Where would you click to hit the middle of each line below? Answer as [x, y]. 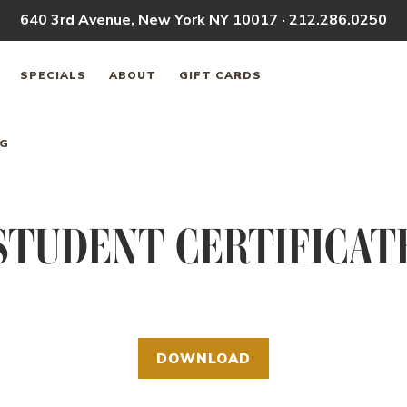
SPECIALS [53, 75]
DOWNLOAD [203, 359]
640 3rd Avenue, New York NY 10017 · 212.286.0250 [203, 20]
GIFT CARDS [220, 75]
